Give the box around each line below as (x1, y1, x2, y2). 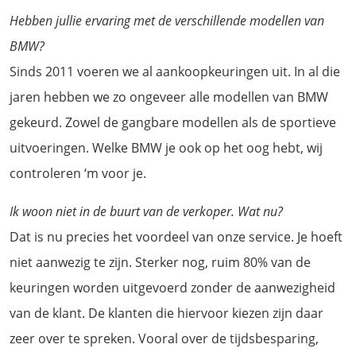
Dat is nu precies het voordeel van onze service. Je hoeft (10, 227, 342, 246)
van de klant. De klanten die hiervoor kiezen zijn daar (10, 304, 323, 322)
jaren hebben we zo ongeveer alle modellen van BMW (10, 87, 328, 106)
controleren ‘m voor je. (10, 164, 146, 182)
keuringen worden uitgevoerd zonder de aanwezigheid (10, 278, 335, 296)
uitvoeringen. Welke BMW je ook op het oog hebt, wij (10, 138, 323, 157)
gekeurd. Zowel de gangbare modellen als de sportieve (10, 113, 336, 131)
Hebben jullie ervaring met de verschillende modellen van (10, 11, 324, 29)
